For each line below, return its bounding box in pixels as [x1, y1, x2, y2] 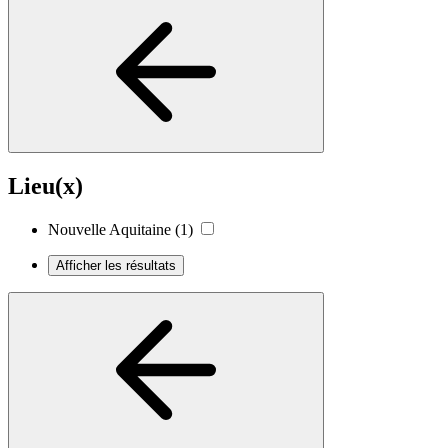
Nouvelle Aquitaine [48, 221, 171, 239]
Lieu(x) [8, 172, 83, 199]
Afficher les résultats [56, 258, 176, 274]
